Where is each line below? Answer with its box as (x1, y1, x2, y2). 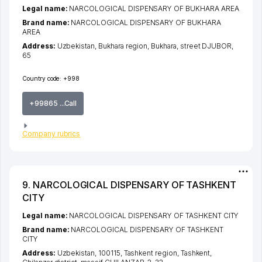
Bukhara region (98, 41, 148, 50)
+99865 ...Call (29, 98, 77, 108)
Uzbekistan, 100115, (57, 248, 124, 257)
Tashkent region (123, 248, 177, 257)
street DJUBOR (180, 41, 232, 50)
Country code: (22, 74, 62, 82)
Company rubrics (22, 129, 81, 138)
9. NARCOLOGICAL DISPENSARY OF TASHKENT (22, 178, 237, 191)
